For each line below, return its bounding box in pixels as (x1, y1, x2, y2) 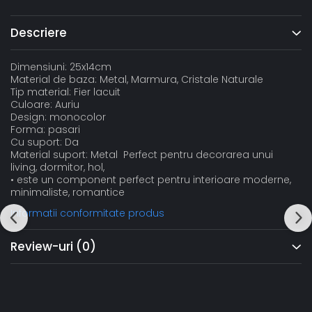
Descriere (10, 24, 67, 41)
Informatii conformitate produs (10, 206, 164, 220)
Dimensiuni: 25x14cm (10, 60, 111, 74)
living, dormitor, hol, (10, 160, 104, 174)
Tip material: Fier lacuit (10, 85, 120, 99)
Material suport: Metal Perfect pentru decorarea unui (10, 148, 273, 162)
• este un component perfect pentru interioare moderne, (10, 173, 291, 187)
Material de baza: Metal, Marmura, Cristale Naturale (10, 72, 263, 86)
